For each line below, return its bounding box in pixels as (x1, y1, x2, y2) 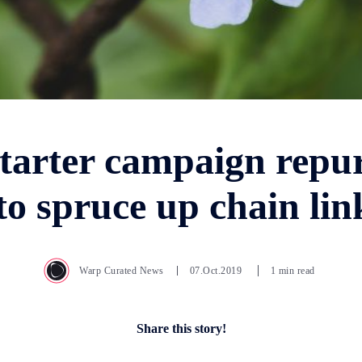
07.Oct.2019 (189, 264, 245, 276)
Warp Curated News (79, 264, 164, 276)
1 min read (270, 264, 315, 276)
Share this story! (136, 321, 226, 335)
